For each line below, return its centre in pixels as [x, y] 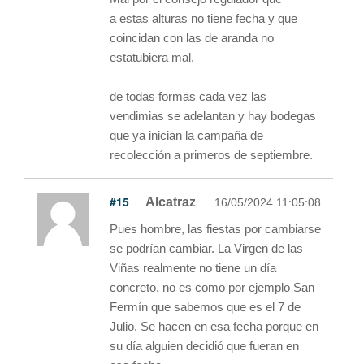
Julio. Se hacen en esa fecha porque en [214, 326]
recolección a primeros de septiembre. [211, 154]
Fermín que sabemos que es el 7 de [205, 306]
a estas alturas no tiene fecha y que [204, 18]
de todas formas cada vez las [188, 96]
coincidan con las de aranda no [192, 37]
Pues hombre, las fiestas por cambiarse [215, 228]
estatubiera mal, [152, 57]
